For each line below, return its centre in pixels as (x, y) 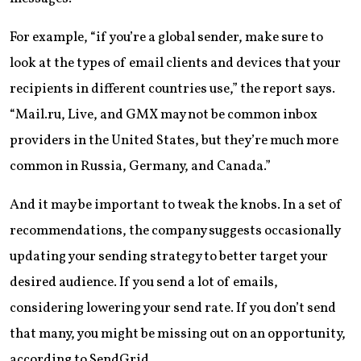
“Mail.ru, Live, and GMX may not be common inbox (164, 114)
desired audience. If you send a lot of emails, (144, 282)
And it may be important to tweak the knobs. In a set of (176, 205)
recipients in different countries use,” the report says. (172, 89)
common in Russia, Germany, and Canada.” (140, 166)
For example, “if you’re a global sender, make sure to (166, 37)
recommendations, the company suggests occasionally (175, 230)
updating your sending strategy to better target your (169, 256)
